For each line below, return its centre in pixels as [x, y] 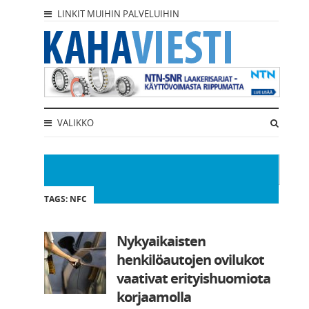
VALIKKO [74, 123]
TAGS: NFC [66, 199]
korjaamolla [154, 297]
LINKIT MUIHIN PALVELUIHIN [117, 14]
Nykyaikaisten [161, 241]
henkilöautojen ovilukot [190, 260]
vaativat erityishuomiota [193, 279]
